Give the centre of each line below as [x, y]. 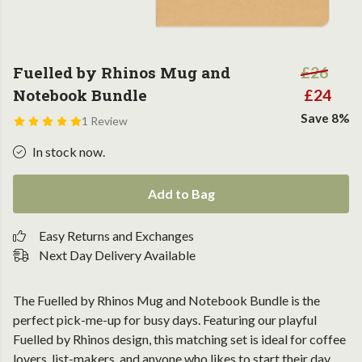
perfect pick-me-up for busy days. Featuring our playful [165, 320]
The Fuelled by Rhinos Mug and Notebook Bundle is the [166, 300]
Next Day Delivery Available [117, 255]
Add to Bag [181, 194]
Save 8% [325, 118]
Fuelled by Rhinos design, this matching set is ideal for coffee [179, 339]
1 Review [104, 121]
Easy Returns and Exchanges [116, 236]
